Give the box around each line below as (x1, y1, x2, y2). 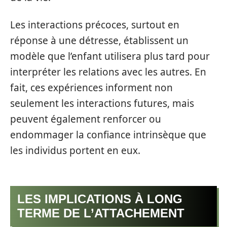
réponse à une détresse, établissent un (10, 33, 188, 47)
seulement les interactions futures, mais (10, 96, 194, 110)
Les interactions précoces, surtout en (10, 18, 179, 31)
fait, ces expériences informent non (10, 81, 173, 94)
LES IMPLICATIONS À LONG (17, 192, 182, 206)
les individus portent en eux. (10, 143, 140, 157)
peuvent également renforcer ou (10, 112, 161, 126)
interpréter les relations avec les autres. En (10, 65, 206, 79)
